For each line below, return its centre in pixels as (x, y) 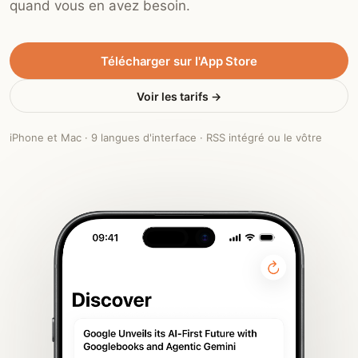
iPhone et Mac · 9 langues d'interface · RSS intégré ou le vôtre (166, 137)
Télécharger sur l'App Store (179, 61)
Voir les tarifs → (179, 96)
